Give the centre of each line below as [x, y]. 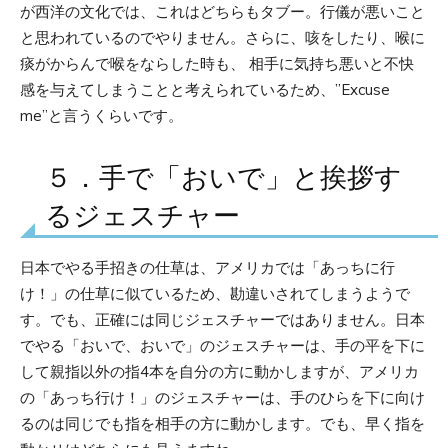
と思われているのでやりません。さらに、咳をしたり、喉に [222, 37]
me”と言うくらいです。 [101, 115]
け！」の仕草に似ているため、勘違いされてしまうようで [215, 293]
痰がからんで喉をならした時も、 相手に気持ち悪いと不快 [217, 63]
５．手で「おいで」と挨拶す [223, 177]
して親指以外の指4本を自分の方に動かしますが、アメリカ [219, 371]
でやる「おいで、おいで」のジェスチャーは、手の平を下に [222, 345]
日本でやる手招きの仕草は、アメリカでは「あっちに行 [207, 267]
